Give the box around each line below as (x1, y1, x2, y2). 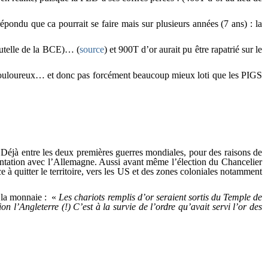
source (79, 44, 104, 54)
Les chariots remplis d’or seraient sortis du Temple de (59, 192, 263, 203)
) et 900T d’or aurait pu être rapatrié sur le (103, 44, 263, 54)
